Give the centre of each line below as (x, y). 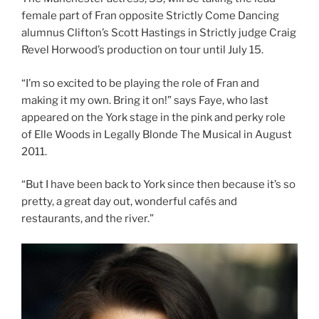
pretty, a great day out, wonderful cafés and (129, 202)
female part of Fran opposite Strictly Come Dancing (150, 16)
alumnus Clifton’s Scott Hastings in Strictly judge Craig (159, 33)
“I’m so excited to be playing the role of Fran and (140, 83)
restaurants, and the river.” (88, 219)
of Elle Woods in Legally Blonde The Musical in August (157, 134)
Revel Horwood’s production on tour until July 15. (142, 50)
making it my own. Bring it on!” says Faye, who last (145, 100)
